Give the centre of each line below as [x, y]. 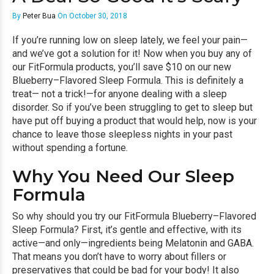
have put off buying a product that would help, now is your [135, 121]
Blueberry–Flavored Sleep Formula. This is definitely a [128, 80]
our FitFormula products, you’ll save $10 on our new [122, 67]
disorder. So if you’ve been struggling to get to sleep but [132, 107]
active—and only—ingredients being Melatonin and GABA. [133, 243]
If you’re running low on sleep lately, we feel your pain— [130, 40]
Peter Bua [39, 16]
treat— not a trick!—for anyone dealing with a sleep [120, 94]
